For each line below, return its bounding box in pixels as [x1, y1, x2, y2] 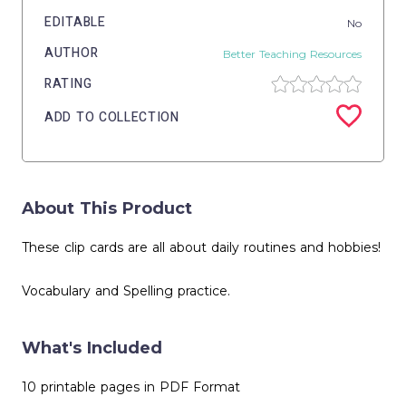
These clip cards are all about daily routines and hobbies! [22, 239, 381, 256]
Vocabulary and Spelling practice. [22, 283, 230, 299]
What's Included [22, 338, 162, 358]
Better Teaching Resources [223, 46, 362, 61]
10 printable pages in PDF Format [22, 379, 240, 395]
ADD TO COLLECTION [44, 107, 179, 127]
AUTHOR [44, 43, 99, 63]
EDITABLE [44, 13, 106, 32]
